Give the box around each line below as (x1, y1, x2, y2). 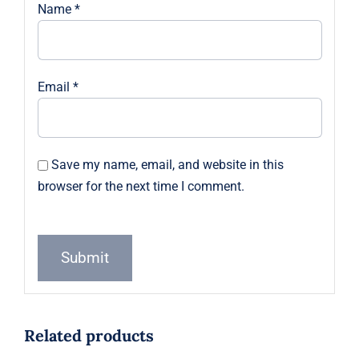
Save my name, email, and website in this (50, 156, 284, 172)
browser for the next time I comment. (37, 178, 244, 194)
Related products (23, 325, 154, 346)
